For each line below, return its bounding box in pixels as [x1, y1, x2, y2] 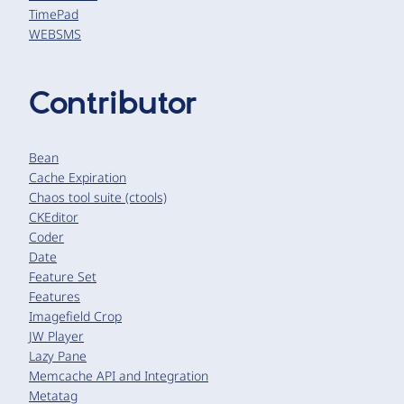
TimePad [29, 5, 78, 23]
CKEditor [29, 207, 78, 225]
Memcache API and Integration [29, 366, 208, 384]
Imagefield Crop [29, 307, 122, 325]
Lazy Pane [29, 346, 87, 364]
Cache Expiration [29, 168, 126, 186]
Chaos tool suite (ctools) [29, 188, 167, 206]
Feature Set [29, 267, 96, 285]
